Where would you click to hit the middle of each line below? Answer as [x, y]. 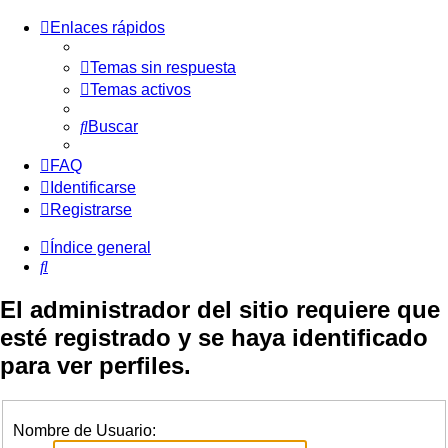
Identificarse [93, 187]
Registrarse [91, 209]
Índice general [100, 247]
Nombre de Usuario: [84, 431]
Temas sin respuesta [163, 67]
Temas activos [140, 89]
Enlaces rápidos [107, 27]
